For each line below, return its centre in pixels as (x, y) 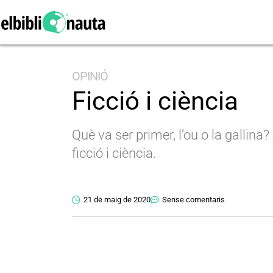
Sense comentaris (193, 199)
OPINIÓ (90, 76)
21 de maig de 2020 (117, 199)
